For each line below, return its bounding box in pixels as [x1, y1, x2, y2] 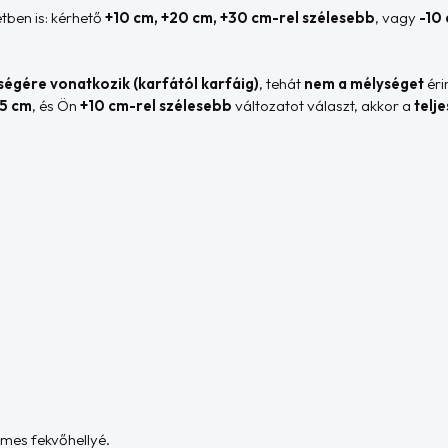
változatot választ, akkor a [232, 96, 415, 116]
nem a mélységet [304, 74, 425, 94]
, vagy [375, 7, 420, 27]
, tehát [259, 74, 305, 94]
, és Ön [32, 96, 81, 116]
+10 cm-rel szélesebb [80, 96, 233, 116]
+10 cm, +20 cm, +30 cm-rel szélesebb [105, 7, 376, 27]
